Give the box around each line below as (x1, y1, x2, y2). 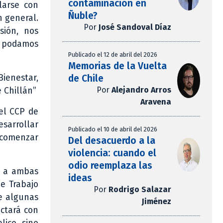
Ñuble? (68, 10, 98, 22)
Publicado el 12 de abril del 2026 (68, 51, 157, 59)
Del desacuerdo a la (68, 135, 155, 147)
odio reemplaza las (68, 160, 152, 172)
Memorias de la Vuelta (68, 60, 167, 72)
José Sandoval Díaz (98, 22, 171, 32)
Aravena (140, 97, 171, 107)
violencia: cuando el (68, 147, 156, 159)
